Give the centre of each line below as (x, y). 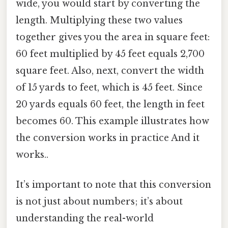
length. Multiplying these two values (99, 21)
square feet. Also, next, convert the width (110, 71)
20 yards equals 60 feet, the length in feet (110, 105)
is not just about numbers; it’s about (99, 202)
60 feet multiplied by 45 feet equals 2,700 (110, 54)
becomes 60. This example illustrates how (112, 121)
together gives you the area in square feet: (113, 37)
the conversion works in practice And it (108, 138)
